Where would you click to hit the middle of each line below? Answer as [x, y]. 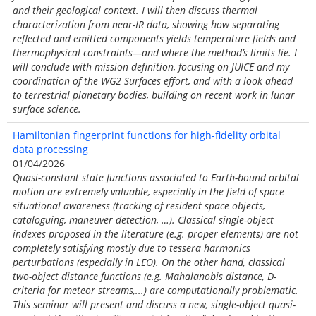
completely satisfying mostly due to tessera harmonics [132, 248]
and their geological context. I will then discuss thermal [135, 10]
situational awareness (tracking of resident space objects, [139, 206]
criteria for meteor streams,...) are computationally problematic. [156, 290]
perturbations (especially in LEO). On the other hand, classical [149, 262]
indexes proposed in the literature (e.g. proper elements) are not [156, 234]
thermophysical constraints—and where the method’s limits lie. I [155, 53]
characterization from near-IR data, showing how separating [146, 24]
